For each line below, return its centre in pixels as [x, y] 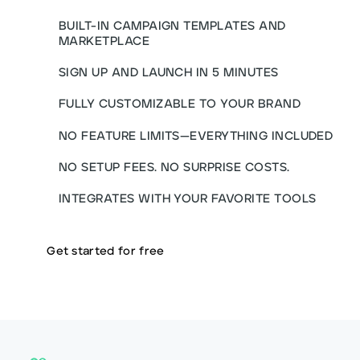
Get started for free [106, 251]
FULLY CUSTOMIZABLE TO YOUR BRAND [180, 105]
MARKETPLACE [104, 43]
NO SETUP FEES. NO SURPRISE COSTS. [174, 168]
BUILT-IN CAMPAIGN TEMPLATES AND [172, 27]
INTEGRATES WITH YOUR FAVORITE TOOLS [187, 200]
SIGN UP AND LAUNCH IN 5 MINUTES [168, 73]
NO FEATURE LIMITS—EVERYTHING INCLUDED [196, 137]
